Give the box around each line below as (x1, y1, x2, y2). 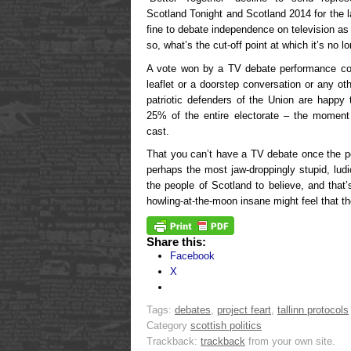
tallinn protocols (277, 303, 349, 316)
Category (147, 319, 190, 331)
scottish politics (190, 319, 262, 331)
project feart (217, 303, 271, 316)
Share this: (147, 234, 206, 248)
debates (175, 303, 211, 316)
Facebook (170, 249, 215, 262)
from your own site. (245, 335, 335, 347)
